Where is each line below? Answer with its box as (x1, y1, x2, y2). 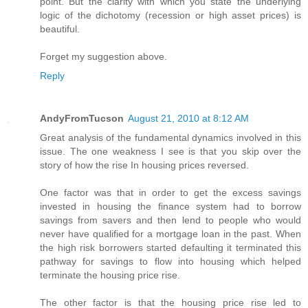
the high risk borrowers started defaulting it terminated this (40, 242, 301, 254)
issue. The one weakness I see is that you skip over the (40, 146, 301, 157)
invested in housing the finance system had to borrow (40, 201, 301, 212)
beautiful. (40, 23, 80, 35)
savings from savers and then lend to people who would (40, 214, 301, 226)
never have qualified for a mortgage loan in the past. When (40, 228, 301, 240)
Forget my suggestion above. (40, 51, 167, 63)
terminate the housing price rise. (40, 269, 180, 281)
